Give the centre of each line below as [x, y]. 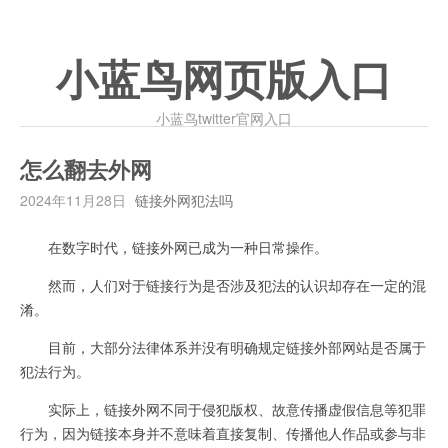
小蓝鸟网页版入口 [224, 81]
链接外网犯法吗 [184, 200]
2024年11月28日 [73, 200]
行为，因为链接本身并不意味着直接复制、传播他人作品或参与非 [223, 433]
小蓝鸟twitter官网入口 [224, 118]
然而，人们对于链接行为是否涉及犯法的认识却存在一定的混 [223, 285]
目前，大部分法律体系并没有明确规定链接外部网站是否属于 [223, 347]
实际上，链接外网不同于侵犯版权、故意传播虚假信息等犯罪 [223, 409]
